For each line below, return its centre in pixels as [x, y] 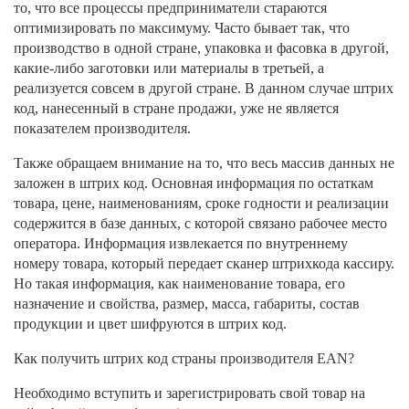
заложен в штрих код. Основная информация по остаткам [194, 184]
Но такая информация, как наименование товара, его [179, 284]
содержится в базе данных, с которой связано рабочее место [200, 224]
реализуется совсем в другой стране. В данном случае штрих [204, 89]
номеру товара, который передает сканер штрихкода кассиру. [204, 264]
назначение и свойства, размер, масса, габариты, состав [187, 304]
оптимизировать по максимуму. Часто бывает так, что [182, 28]
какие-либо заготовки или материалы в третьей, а [169, 68]
